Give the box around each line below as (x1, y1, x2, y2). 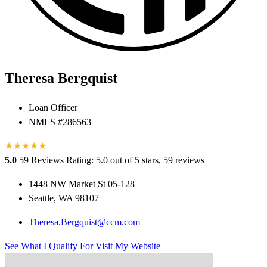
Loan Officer (29, 103, 77, 113)
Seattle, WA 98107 (29, 193, 99, 204)
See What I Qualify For (5, 241, 93, 252)
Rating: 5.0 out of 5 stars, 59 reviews (66, 155, 204, 166)
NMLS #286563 (29, 117, 91, 128)
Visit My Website (95, 241, 160, 252)
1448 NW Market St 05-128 (29, 179, 135, 190)
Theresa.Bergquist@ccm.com (29, 217, 140, 228)
